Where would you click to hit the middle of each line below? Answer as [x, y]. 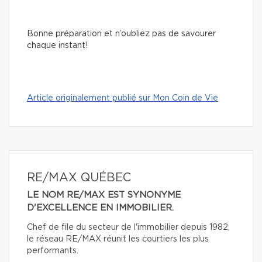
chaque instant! [57, 46]
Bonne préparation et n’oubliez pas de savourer [121, 34]
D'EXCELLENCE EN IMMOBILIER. [100, 208]
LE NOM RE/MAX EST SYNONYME [104, 195]
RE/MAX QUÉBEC [79, 178]
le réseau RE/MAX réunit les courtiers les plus [118, 239]
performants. [53, 251]
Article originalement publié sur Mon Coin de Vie [123, 99]
